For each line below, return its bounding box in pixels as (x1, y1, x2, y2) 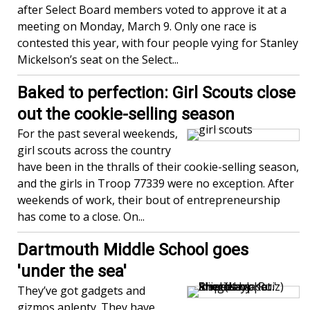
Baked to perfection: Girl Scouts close (17, 83, 295, 102)
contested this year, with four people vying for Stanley (17, 35, 298, 51)
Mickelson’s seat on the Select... (17, 52, 179, 67)
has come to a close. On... (17, 209, 145, 224)
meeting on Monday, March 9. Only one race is (17, 19, 257, 34)
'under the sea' (17, 262, 127, 281)
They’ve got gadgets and (17, 283, 145, 298)
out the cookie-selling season (17, 104, 235, 124)
